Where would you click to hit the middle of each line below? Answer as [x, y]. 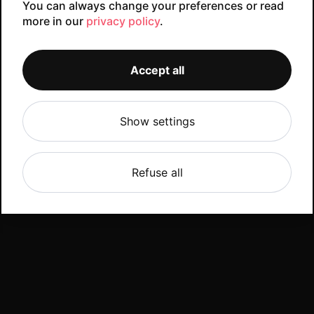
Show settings [157, 121]
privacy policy [123, 21]
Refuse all [157, 172]
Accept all [157, 70]
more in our [54, 21]
